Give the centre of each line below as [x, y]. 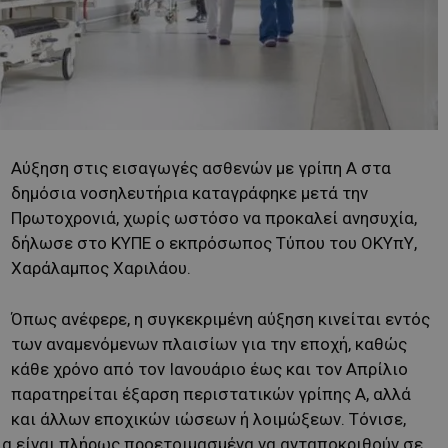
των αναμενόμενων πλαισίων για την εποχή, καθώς [209, 343]
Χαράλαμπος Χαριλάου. [101, 267]
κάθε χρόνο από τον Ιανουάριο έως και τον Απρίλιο [209, 368]
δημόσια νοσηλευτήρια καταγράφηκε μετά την [189, 192]
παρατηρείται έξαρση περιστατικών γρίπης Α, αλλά [211, 393]
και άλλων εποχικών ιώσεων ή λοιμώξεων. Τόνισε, [208, 418]
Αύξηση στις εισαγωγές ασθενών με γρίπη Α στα [201, 167]
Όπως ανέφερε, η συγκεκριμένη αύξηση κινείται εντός [220, 318]
